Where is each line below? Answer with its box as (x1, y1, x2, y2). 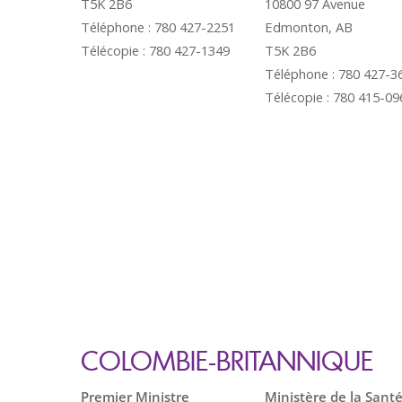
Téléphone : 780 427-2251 (81, 18, 235, 36)
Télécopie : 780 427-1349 (81, 41, 230, 59)
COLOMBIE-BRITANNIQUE (81, 344, 373, 377)
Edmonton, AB (265, 18, 353, 36)
